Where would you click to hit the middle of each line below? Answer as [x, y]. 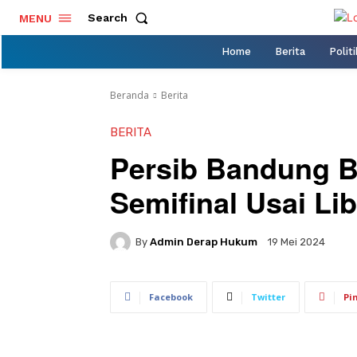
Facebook [171, 296]
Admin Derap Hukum [204, 242]
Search [108, 18]
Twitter [268, 296]
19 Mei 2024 [296, 242]
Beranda [129, 95]
